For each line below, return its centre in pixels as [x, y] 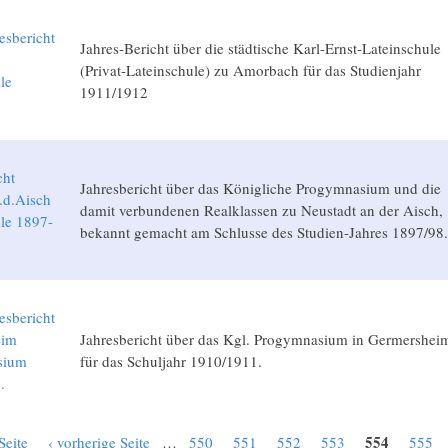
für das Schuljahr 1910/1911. [170, 360]
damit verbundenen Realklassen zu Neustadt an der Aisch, [261, 209]
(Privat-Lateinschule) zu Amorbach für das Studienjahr [250, 69]
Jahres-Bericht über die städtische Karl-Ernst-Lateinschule [260, 47]
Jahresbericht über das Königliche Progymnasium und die [260, 187]
